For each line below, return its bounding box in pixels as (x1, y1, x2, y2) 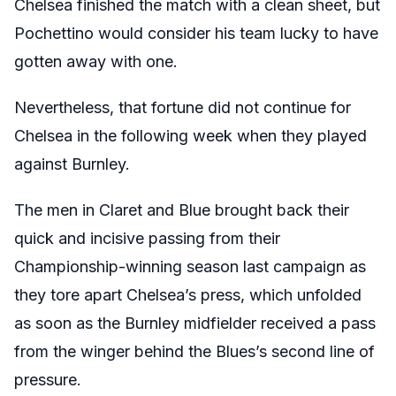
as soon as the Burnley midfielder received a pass (14, 313, 376, 332)
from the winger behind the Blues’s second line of (14, 341, 375, 361)
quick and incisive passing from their (14, 228, 280, 247)
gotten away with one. (14, 51, 178, 71)
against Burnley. (14, 154, 130, 173)
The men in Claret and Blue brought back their (14, 200, 349, 219)
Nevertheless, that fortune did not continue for (14, 97, 351, 117)
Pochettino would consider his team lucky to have (14, 23, 378, 42)
